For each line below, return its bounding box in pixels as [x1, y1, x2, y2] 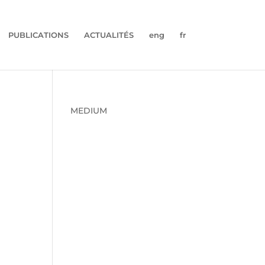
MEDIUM [70, 105, 108, 116]
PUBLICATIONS [8, 30, 69, 40]
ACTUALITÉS [83, 30, 134, 40]
